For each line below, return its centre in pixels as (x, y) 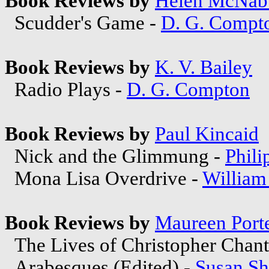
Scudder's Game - (83, 23)
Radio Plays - (66, 89)
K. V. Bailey (204, 67)
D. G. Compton (188, 89)
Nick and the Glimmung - (115, 156)
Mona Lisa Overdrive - (104, 178)
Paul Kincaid (207, 134)
